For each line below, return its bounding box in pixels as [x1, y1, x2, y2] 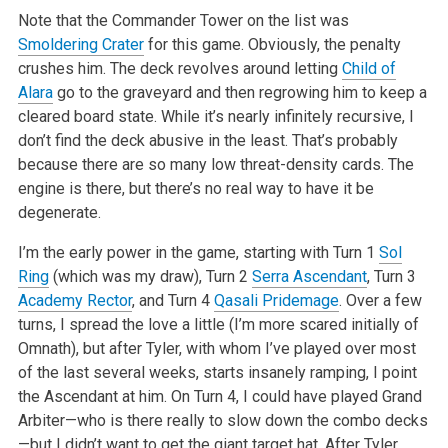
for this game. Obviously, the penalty [143, 35, 401, 55]
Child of [341, 59, 396, 79]
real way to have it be [221, 179, 374, 199]
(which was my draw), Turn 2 [48, 267, 252, 287]
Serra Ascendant [251, 267, 367, 287]
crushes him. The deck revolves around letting [17, 59, 338, 79]
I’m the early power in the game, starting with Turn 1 [17, 243, 379, 263]
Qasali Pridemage [213, 291, 339, 311]
